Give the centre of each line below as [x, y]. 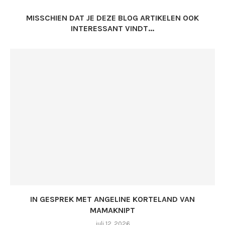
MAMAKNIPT [113, 210]
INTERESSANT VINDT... [113, 28]
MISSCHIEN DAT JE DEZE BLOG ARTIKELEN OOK [113, 18]
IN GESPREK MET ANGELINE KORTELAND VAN [113, 199]
